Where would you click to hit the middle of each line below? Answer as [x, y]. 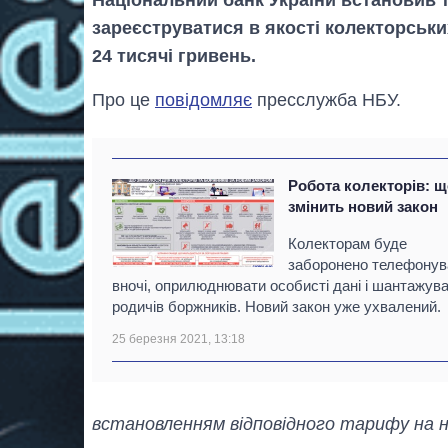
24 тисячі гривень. [174, 55]
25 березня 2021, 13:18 [178, 338]
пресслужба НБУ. [326, 99]
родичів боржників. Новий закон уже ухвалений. [276, 306]
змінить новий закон [363, 206]
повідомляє [203, 99]
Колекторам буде [348, 243]
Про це [123, 99]
